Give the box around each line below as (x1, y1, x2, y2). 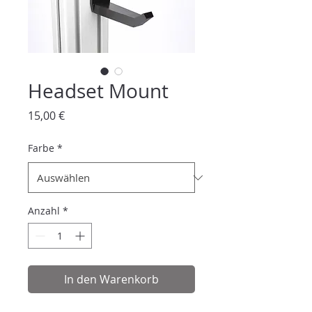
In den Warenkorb (64, 272, 159, 287)
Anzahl (28, 204, 60, 217)
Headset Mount (28, 78, 169, 104)
